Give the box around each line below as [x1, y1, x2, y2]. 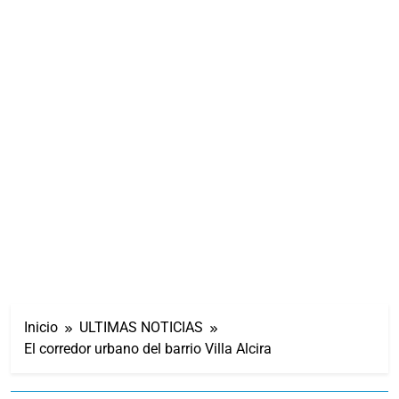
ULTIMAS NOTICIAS [79, 318, 203, 336]
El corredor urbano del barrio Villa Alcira [24, 339, 272, 357]
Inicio [24, 318, 58, 336]
